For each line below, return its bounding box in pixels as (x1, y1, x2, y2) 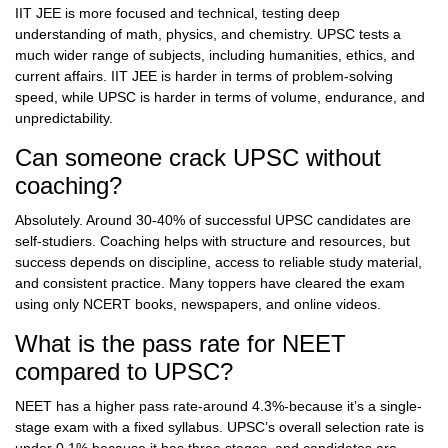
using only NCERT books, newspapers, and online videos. (15, 296, 381, 313)
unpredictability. (15, 110, 113, 127)
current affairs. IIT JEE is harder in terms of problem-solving (15, 68, 393, 85)
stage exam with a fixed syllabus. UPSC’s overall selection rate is (15, 419, 424, 436)
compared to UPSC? (15, 358, 233, 386)
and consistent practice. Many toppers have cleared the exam (15, 275, 405, 292)
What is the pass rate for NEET (15, 330, 346, 358)
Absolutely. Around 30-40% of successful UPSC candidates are (15, 212, 411, 229)
